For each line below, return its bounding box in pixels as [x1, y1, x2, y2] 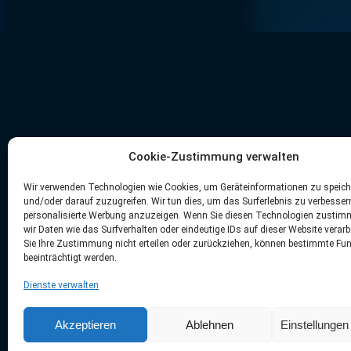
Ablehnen [186, 317, 234, 331]
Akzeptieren [55, 317, 117, 331]
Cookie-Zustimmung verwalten [128, 150, 299, 164]
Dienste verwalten [24, 280, 99, 291]
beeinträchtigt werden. [24, 252, 117, 263]
